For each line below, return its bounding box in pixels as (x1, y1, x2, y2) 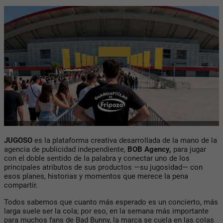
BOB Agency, (127, 144, 171, 154)
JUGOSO (4, 135, 32, 145)
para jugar (171, 144, 206, 154)
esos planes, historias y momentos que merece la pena (4, 171, 188, 181)
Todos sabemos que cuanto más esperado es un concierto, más (4, 197, 218, 207)
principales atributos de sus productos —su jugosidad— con (4, 162, 203, 172)
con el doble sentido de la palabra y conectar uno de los (4, 153, 190, 163)
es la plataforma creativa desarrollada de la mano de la (32, 135, 217, 145)
